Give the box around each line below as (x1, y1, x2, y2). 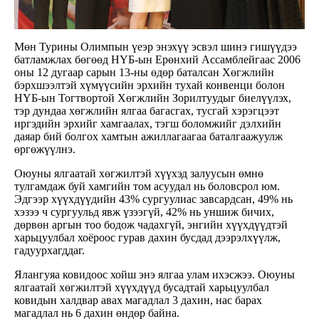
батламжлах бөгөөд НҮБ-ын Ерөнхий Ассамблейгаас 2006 (14, 53, 300, 66)
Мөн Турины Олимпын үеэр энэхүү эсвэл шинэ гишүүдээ (14, 40, 297, 53)
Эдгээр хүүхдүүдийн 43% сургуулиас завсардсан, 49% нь (14, 192, 293, 205)
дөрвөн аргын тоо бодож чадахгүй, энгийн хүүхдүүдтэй (14, 218, 288, 231)
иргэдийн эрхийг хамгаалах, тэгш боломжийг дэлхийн (14, 117, 281, 130)
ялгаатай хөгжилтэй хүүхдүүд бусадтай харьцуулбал (14, 281, 269, 293)
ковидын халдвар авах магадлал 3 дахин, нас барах (14, 293, 262, 306)
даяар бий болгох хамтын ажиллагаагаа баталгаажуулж (14, 130, 283, 142)
